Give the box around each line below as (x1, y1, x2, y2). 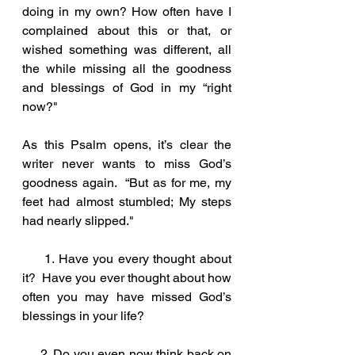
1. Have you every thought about (22, 250, 44, 266)
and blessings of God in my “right (22, 79, 231, 95)
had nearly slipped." (22, 212, 137, 228)
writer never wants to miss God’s (22, 155, 231, 171)
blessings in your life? (22, 307, 144, 323)
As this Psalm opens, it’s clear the (22, 136, 231, 152)
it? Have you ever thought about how (22, 269, 231, 285)
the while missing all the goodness (22, 60, 231, 76)
